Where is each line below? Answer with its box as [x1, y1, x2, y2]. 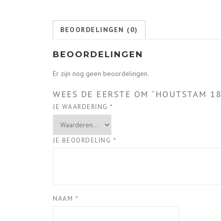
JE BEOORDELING [53, 136, 113, 145]
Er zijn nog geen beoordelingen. [53, 69, 149, 78]
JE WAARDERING [53, 103, 110, 111]
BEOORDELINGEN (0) [60, 25, 138, 35]
